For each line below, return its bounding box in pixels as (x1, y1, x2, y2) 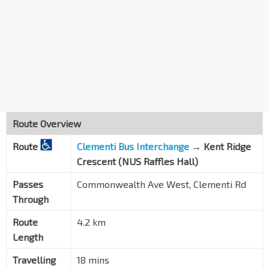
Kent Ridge (204, 141, 251, 153)
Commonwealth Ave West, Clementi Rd (77, 178, 246, 190)
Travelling (13, 254, 56, 266)
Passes (13, 178, 43, 190)
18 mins (77, 254, 109, 266)
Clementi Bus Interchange (77, 141, 189, 153)
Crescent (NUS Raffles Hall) (77, 156, 198, 168)
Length (13, 231, 43, 243)
